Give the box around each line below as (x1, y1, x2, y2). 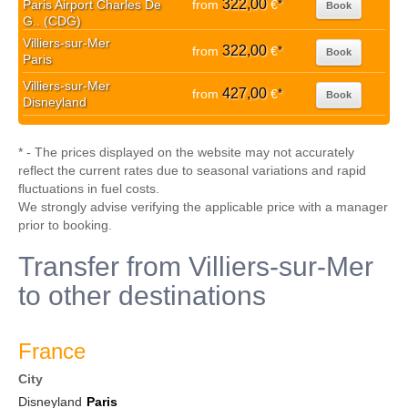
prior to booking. (18, 218, 112, 232)
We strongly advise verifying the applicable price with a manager (18, 199, 388, 214)
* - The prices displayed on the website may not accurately (18, 145, 354, 159)
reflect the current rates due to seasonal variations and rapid (18, 163, 366, 178)
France (18, 339, 86, 363)
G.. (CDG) (23, 14, 81, 28)
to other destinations (18, 280, 266, 311)
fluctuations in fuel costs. (18, 181, 159, 196)
